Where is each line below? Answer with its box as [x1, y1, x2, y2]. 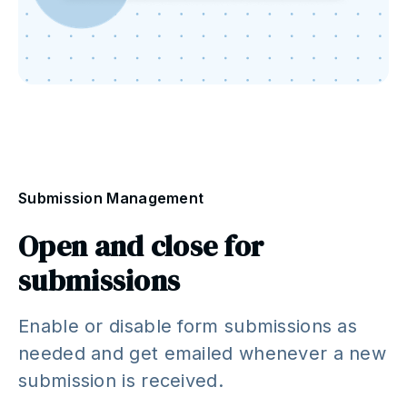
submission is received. [18, 369, 223, 392]
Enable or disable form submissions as [18, 314, 358, 337]
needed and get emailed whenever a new [18, 342, 387, 364]
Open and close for [18, 225, 264, 266]
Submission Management [18, 188, 204, 207]
